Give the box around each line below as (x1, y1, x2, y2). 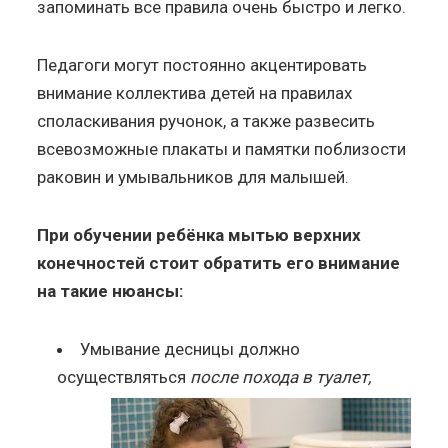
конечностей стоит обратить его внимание (37, 252, 401, 273)
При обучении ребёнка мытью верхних (37, 224, 362, 245)
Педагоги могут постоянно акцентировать (37, 54, 368, 75)
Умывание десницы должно (80, 338, 301, 359)
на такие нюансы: (37, 280, 184, 301)
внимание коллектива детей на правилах (37, 82, 353, 103)
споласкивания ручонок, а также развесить (37, 110, 376, 131)
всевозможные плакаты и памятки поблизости (37, 138, 407, 159)
